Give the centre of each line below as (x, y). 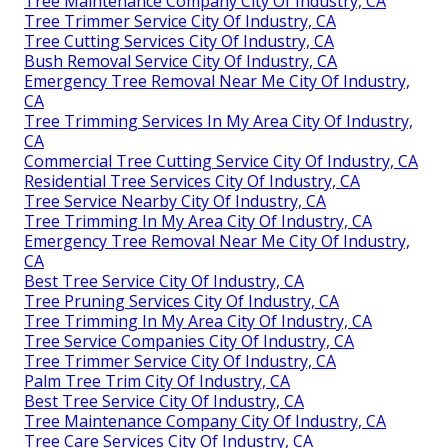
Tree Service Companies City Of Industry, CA (189, 341)
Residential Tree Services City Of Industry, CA (192, 181)
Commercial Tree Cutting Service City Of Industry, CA (221, 161)
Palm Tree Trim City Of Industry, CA (157, 381)
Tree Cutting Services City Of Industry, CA (179, 41)
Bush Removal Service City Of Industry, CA (180, 61)
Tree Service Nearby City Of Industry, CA (175, 201)
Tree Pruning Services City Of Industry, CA (181, 301)
